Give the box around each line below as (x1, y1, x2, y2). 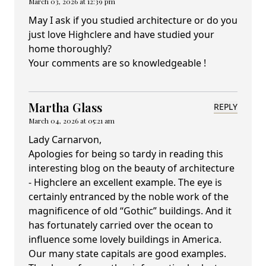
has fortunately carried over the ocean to (28, 218, 213, 232)
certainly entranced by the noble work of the (28, 190, 229, 204)
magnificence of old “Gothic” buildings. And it (28, 204, 232, 218)
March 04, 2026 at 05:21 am (28, 116, 115, 126)
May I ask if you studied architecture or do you (28, 14, 237, 27)
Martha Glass (28, 99, 102, 116)
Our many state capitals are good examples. (28, 247, 226, 261)
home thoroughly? (28, 42, 114, 56)
